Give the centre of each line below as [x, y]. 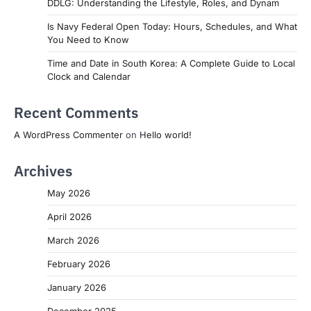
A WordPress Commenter [68, 134]
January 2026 [77, 287]
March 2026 [73, 240]
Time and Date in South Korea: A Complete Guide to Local [171, 63]
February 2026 [79, 263]
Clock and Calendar [89, 76]
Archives [43, 171]
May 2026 [69, 193]
